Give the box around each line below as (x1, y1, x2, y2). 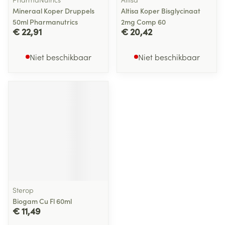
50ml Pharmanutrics (13, 17, 78, 27)
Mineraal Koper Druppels (13, 6, 94, 16)
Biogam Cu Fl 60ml (13, 196, 72, 206)
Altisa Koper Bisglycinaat (121, 6, 200, 16)
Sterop (13, 185, 34, 195)
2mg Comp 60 (121, 17, 166, 27)
